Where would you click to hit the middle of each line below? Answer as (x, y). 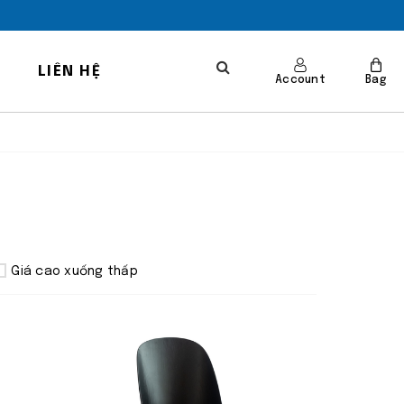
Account (300, 80)
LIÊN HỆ (69, 71)
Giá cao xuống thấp (74, 271)
